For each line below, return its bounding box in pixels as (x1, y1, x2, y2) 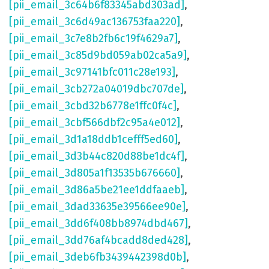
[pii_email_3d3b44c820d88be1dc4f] (9, 150, 184, 163)
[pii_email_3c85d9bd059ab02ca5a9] (9, 49, 187, 62)
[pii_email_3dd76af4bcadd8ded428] (9, 234, 188, 247)
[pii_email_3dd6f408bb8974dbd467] (9, 217, 188, 231)
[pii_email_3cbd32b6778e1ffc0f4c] (9, 99, 177, 113)
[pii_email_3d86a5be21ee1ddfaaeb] (9, 183, 184, 197)
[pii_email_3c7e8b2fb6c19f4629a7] (9, 32, 178, 46)
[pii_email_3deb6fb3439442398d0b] (9, 250, 186, 264)
